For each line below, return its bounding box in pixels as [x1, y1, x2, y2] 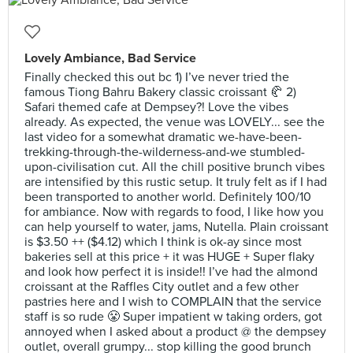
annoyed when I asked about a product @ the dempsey [24, 324, 326, 340]
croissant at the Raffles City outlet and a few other [24, 279, 299, 295]
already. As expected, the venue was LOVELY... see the [24, 114, 325, 130]
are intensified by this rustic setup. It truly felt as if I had [24, 174, 327, 190]
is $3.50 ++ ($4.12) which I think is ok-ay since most [24, 234, 302, 250]
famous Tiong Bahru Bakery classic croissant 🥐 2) [24, 84, 296, 100]
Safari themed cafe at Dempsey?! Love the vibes [24, 99, 288, 115]
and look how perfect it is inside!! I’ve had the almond [24, 264, 318, 280]
